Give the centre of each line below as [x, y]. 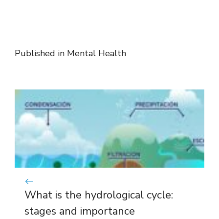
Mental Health [97, 54]
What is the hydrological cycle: [99, 195]
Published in [41, 54]
